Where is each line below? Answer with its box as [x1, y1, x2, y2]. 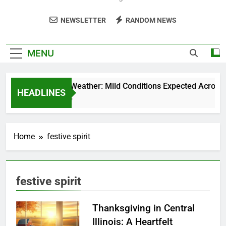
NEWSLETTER [61, 16, 106, 24]
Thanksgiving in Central [92, 202, 195, 214]
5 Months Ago [31, 93, 70, 103]
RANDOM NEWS [126, 16, 177, 24]
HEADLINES [17, 87, 66, 98]
